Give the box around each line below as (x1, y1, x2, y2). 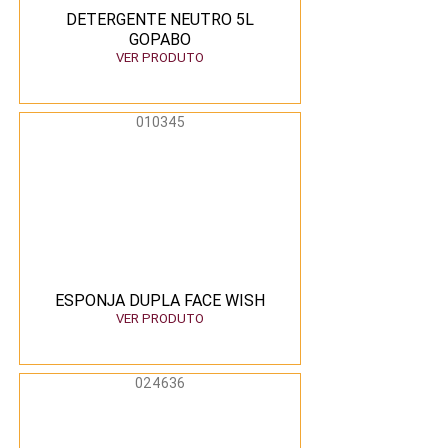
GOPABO (129, 29, 191, 49)
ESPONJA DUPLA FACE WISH (55, 290, 265, 310)
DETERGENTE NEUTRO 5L (66, 9, 254, 29)
